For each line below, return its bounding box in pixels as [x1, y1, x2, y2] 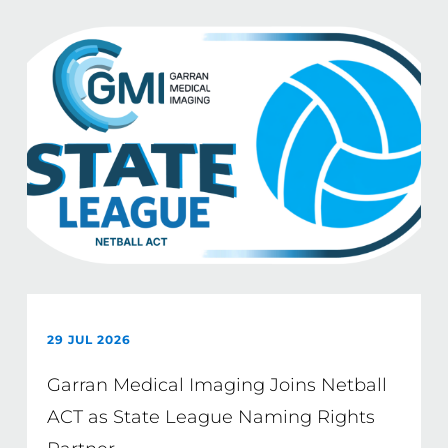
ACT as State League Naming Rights [46, 406, 375, 428]
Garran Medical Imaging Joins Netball [46, 374, 387, 396]
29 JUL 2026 [46, 332, 131, 347]
